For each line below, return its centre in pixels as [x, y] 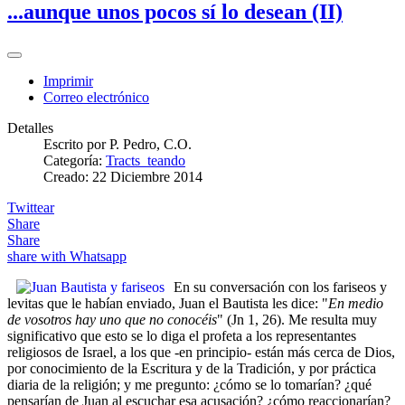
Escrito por [76, 145]
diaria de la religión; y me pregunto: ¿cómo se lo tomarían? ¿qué [189, 385]
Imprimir [68, 81]
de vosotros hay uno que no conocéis [112, 320]
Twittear [31, 208]
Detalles [30, 128]
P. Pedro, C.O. [151, 145]
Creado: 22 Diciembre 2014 [123, 177]
